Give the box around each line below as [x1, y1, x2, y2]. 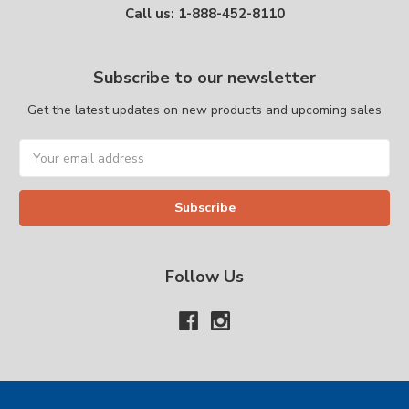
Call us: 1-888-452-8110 [124, 5, 285, 24]
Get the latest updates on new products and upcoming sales [27, 101, 382, 120]
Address [19, 159, 70, 177]
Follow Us [165, 266, 244, 288]
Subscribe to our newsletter [93, 67, 316, 89]
